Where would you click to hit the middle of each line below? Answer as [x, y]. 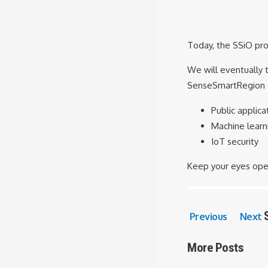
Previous [207, 217]
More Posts [215, 248]
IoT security [235, 142]
